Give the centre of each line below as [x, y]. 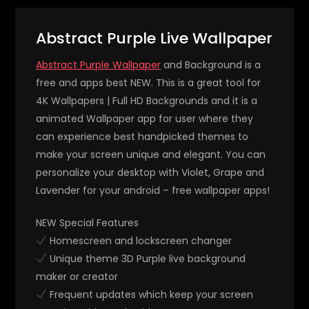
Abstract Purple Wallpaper [99, 64]
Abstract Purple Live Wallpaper [154, 38]
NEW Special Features [88, 222]
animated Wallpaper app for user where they [145, 118]
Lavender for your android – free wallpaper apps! [153, 190]
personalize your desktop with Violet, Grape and [150, 172]
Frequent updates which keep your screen [150, 294]
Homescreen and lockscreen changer [140, 240]
